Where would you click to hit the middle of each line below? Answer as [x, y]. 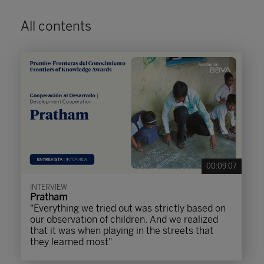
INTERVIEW [49, 187]
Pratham [49, 197]
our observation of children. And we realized [124, 220]
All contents [56, 26]
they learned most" [71, 242]
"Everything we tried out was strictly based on [128, 208]
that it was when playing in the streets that [122, 231]
